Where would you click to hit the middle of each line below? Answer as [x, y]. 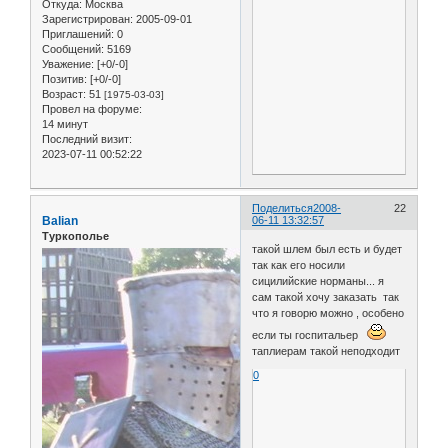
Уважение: [68, 63]
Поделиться [283, 207]
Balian [60, 220]
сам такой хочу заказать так [326, 297]
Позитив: [64, 78]
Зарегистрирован [86, 18]
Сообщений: [73, 48]
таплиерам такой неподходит [326, 351]
